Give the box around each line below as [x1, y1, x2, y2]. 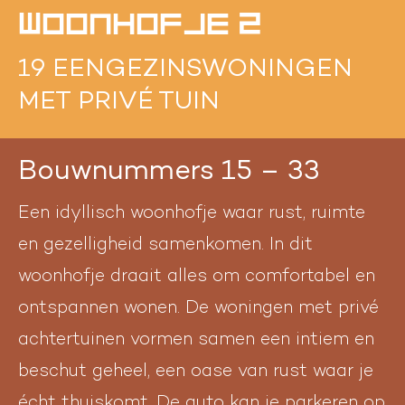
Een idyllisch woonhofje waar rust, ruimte [18, 204, 365, 223]
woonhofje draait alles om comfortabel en [18, 268, 375, 287]
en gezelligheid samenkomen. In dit [18, 236, 313, 255]
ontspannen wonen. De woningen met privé [18, 299, 379, 318]
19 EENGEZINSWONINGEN [18, 57, 353, 83]
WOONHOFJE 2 [18, 5, 262, 42]
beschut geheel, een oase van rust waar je [18, 363, 373, 381]
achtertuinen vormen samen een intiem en [18, 331, 374, 350]
